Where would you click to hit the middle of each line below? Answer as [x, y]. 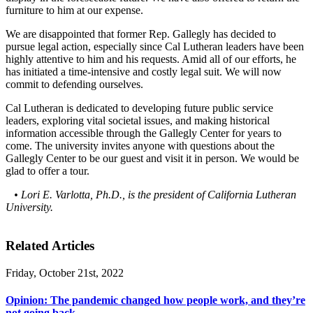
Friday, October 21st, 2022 [65, 272]
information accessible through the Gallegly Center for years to [144, 133]
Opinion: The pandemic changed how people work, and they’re [155, 300]
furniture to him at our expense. [74, 10]
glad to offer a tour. [48, 171]
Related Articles [50, 246]
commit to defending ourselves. [74, 85]
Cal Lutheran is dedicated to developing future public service [139, 108]
